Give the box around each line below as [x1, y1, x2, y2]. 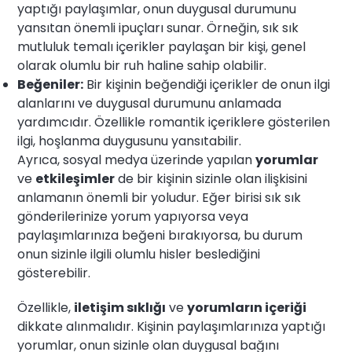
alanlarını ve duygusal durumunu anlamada [17, 94, 282, 113]
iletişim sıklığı [74, 299, 167, 317]
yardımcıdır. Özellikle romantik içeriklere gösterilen [17, 113, 331, 132]
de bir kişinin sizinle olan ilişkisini [115, 170, 308, 189]
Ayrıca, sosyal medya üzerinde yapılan [17, 151, 256, 170]
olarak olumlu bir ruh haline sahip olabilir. [17, 57, 267, 75]
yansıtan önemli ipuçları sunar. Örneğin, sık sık [17, 19, 299, 38]
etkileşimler [35, 170, 115, 189]
